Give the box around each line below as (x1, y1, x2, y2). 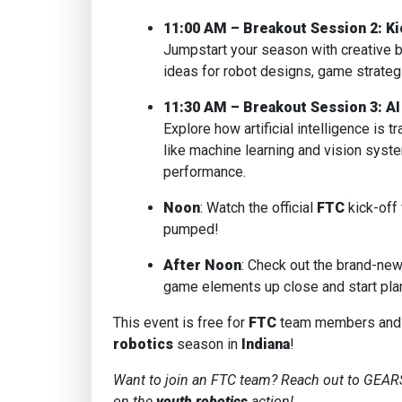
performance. (163, 163, 246, 180)
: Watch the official (200, 199, 313, 216)
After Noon (163, 257, 241, 274)
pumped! (163, 221, 219, 238)
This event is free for (113, 314, 245, 331)
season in (177, 336, 238, 353)
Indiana (241, 336, 290, 353)
